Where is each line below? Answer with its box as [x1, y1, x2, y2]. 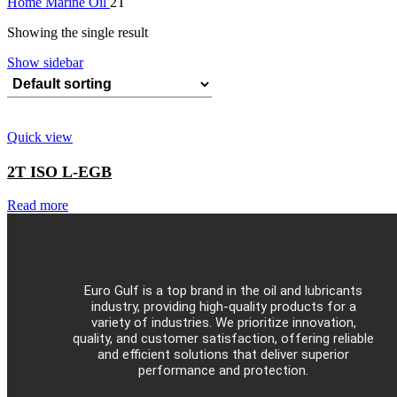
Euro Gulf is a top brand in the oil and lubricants [84, 283, 363, 300]
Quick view [7, 128, 73, 144]
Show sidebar [7, 54, 83, 70]
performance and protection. [138, 362, 309, 379]
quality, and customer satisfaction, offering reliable [73, 331, 375, 347]
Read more [7, 198, 68, 214]
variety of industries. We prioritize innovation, [90, 315, 356, 331]
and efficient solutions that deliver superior [97, 346, 350, 363]
